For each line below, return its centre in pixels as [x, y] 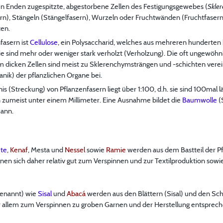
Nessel [75, 150]
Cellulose [44, 42]
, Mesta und [46, 150]
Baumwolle [200, 100]
